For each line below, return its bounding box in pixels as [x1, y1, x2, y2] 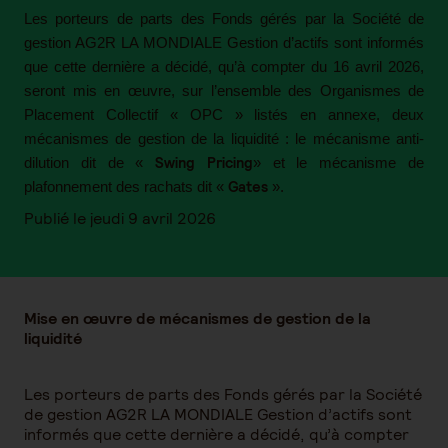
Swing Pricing [155, 153, 253, 172]
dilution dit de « [24, 155, 156, 171]
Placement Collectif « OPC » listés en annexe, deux [24, 107, 424, 123]
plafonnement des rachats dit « [24, 179, 228, 195]
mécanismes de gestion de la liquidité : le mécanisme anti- [24, 131, 424, 147]
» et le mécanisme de [252, 155, 425, 171]
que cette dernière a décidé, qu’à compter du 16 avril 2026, [24, 59, 424, 75]
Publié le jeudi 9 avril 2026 [24, 208, 216, 229]
